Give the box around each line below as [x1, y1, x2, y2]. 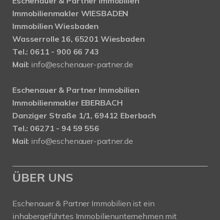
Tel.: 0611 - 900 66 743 [12, 46, 99, 56]
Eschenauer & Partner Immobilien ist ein [12, 198, 155, 208]
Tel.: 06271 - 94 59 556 [12, 123, 99, 133]
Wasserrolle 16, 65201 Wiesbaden [12, 33, 145, 44]
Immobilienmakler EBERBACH [12, 97, 123, 108]
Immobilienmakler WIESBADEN [12, 8, 129, 18]
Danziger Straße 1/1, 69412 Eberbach [12, 110, 156, 120]
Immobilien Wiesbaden [12, 21, 99, 31]
